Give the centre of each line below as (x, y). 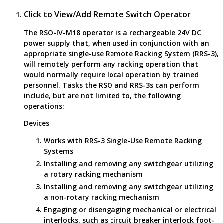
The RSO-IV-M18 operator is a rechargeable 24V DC (112, 32)
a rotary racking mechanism (93, 174)
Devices (37, 123)
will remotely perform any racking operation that (111, 64)
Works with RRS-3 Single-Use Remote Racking (123, 140)
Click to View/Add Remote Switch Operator (107, 14)
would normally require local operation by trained (111, 74)
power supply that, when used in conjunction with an (116, 43)
